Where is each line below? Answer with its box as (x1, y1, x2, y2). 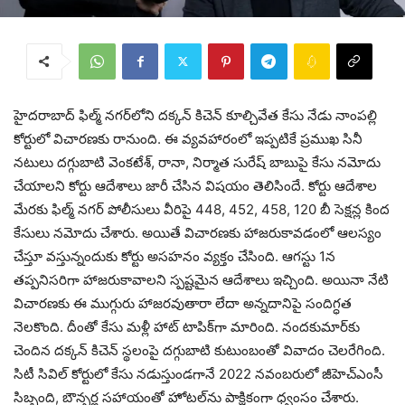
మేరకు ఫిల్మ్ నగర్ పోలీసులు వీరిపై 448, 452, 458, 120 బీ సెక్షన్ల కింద (14, 200, 390, 218)
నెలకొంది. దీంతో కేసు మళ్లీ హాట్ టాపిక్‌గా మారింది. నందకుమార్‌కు (14, 317, 360, 335)
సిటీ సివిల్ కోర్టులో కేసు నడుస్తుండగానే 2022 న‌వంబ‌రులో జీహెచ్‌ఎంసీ (14, 364, 383, 382)
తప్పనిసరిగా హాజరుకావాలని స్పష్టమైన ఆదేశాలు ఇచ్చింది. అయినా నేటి (14, 270, 389, 288)
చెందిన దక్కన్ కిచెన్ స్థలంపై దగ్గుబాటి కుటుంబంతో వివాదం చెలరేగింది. (14, 341, 385, 359)
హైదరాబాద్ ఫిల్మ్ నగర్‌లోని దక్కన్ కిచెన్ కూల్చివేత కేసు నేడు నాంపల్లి (14, 106, 377, 124)
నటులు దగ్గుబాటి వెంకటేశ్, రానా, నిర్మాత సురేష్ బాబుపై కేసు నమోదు (14, 153, 381, 171)
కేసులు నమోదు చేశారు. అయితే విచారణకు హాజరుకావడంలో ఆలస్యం (14, 223, 381, 241)
